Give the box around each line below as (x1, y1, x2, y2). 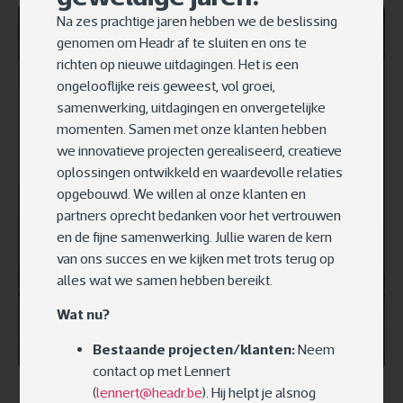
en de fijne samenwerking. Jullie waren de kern (56, 228, 332, 245)
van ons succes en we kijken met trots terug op (56, 249, 335, 266)
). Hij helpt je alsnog (201, 383, 316, 400)
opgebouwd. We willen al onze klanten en (56, 184, 306, 201)
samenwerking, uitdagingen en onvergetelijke (56, 98, 326, 115)
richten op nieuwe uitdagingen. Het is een (56, 55, 299, 72)
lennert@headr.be (95, 383, 202, 400)
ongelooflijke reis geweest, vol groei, (56, 76, 275, 94)
